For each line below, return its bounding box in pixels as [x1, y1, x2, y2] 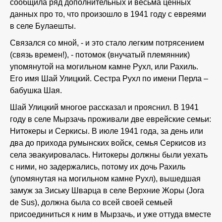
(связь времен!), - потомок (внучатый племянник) [10, 51, 190, 59]
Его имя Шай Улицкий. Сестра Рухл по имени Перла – [10, 74, 208, 83]
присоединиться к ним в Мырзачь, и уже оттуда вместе [10, 210, 211, 219]
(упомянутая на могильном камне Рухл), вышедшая [10, 174, 201, 183]
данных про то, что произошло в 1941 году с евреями [10, 10, 206, 18]
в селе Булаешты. [10, 22, 76, 30]
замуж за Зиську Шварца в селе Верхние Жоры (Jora [10, 186, 204, 195]
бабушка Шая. [10, 86, 64, 95]
